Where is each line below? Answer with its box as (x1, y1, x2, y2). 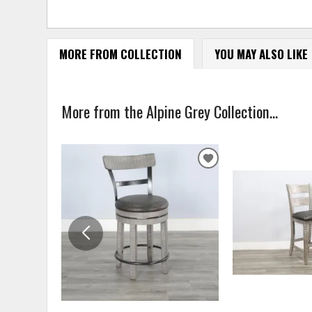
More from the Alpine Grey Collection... (61, 99, 279, 123)
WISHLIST (207, 192, 254, 210)
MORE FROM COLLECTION (58, 45, 182, 63)
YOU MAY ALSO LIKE (214, 45, 308, 63)
